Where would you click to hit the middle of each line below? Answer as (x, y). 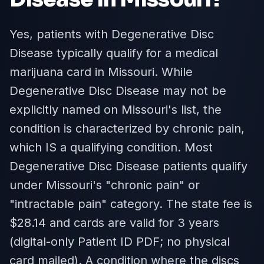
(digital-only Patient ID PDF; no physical (120, 242)
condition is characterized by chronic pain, (127, 128)
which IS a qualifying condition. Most (111, 147)
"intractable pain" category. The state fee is (131, 204)
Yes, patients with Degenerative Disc (112, 34)
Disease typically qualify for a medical (114, 53)
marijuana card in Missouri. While (101, 72)
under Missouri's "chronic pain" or (105, 185)
